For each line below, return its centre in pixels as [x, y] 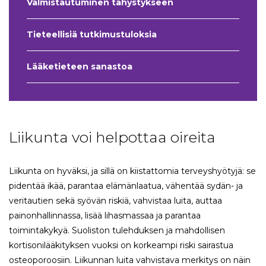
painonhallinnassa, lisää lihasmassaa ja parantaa [105, 216]
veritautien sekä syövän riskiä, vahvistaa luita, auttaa [115, 201]
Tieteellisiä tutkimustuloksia [92, 35]
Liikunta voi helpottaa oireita [112, 137]
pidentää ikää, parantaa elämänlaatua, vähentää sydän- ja [126, 186]
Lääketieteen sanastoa [80, 67]
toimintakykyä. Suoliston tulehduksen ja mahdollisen [117, 231]
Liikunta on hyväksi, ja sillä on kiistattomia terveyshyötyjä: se [132, 171]
